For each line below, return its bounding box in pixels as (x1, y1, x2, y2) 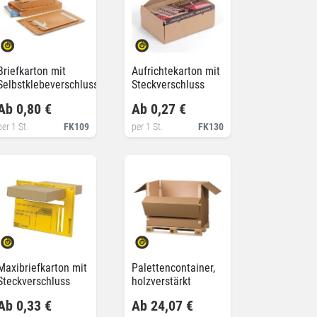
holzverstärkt (132, 274, 191, 288)
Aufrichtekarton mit (132, 64, 220, 78)
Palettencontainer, (132, 260, 215, 275)
